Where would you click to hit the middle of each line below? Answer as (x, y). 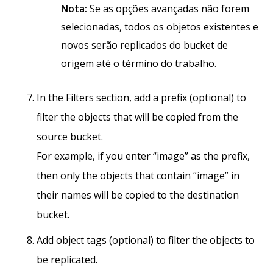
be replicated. (67, 260)
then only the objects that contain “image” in (138, 176)
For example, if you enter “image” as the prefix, (143, 156)
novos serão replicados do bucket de (144, 45)
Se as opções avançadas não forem (168, 9)
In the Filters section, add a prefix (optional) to (141, 98)
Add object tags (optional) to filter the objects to (146, 240)
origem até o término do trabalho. (139, 64)
